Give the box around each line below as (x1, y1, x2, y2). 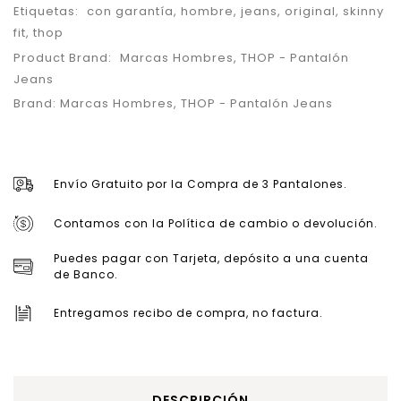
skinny (343, 3, 384, 21)
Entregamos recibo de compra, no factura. (54, 304, 323, 320)
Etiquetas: (13, 3, 82, 21)
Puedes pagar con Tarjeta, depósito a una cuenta (54, 251, 369, 267)
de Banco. (54, 267, 118, 283)
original (285, 3, 336, 21)
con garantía (87, 3, 174, 21)
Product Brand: (13, 49, 115, 67)
